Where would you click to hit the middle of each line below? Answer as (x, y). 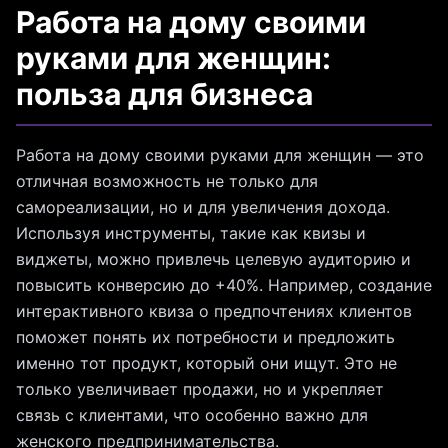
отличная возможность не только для (167, 181)
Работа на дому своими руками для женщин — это (220, 155)
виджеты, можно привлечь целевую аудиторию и (213, 259)
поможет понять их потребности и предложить (205, 337)
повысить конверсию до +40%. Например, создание (224, 285)
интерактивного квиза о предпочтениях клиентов (214, 311)
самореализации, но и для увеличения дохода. (203, 207)
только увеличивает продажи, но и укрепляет (200, 389)
